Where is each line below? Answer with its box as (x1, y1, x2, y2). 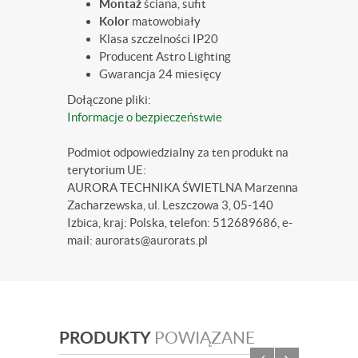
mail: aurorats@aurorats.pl (67, 233, 208, 247)
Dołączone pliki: (67, 92, 151, 106)
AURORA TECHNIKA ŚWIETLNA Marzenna (67, 180, 298, 194)
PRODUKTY (59, 327, 154, 347)
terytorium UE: (67, 162, 146, 177)
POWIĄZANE (154, 328, 255, 347)
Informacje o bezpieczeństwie (67, 109, 222, 124)
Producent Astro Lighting (99, 49, 231, 63)
